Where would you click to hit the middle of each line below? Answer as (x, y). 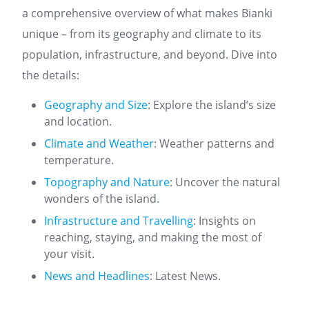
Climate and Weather (99, 143)
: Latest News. (185, 276)
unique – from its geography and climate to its (142, 34)
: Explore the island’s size (212, 105)
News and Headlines (97, 276)
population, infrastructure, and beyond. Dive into (150, 54)
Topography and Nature (107, 182)
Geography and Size (96, 105)
